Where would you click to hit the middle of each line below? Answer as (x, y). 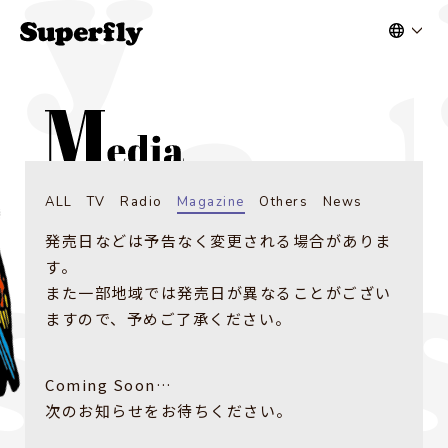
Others (284, 201)
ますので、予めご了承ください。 (168, 318)
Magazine (210, 201)
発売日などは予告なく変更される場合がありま (218, 240)
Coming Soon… (108, 384)
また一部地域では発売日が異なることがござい (218, 292)
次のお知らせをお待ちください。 (169, 410)
